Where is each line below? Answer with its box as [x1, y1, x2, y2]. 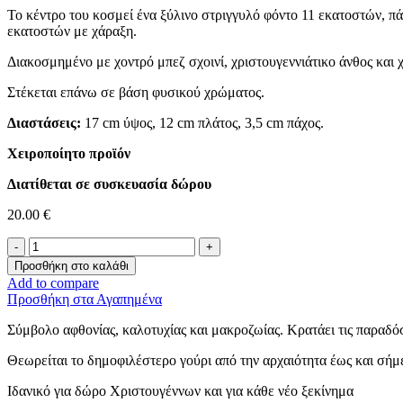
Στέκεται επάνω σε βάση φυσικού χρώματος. [7, 85, 264, 101]
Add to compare [7, 275, 99, 291]
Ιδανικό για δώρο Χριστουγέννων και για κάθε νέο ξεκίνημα [7, 383, 354, 399]
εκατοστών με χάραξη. [7, 23, 137, 40]
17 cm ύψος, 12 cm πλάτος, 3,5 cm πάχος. [85, 115, 324, 131]
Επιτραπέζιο [28, 237, 97, 253]
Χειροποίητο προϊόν [7, 146, 130, 162]
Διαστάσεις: [7, 115, 85, 131]
